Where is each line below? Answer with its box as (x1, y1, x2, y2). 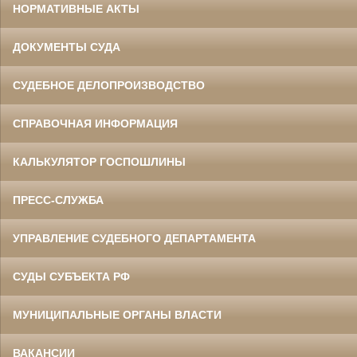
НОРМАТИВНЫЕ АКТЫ (13, 2, 139, 16)
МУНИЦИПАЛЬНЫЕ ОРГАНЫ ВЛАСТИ (13, 308, 222, 322)
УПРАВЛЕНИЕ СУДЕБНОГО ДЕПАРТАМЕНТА (13, 232, 256, 245)
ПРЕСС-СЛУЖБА (13, 194, 104, 207)
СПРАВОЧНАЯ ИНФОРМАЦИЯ (13, 117, 178, 131)
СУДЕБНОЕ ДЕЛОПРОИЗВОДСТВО (13, 79, 205, 92)
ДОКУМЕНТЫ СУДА (13, 41, 120, 54)
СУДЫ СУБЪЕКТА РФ (13, 270, 130, 284)
